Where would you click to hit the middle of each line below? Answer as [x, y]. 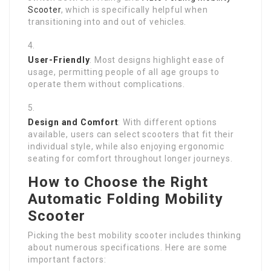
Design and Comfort [73, 122]
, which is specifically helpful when [134, 10]
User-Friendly [59, 60]
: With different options [168, 122]
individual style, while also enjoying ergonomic [126, 146]
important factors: [67, 260]
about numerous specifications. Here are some [128, 247]
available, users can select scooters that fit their [131, 134]
